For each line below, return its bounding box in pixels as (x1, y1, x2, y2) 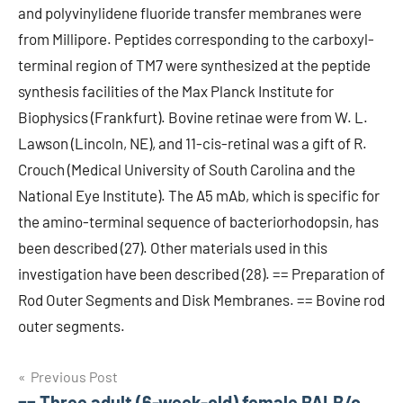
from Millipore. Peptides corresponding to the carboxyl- (18, 30, 374, 48)
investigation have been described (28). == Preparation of (18, 264, 385, 282)
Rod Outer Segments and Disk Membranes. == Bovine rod (18, 291, 385, 309)
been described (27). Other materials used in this (18, 238, 327, 256)
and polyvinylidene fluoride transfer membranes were (18, 4, 362, 22)
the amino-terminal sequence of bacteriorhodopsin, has (18, 212, 379, 230)
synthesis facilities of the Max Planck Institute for (18, 82, 334, 100)
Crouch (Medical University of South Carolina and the (18, 160, 355, 178)
